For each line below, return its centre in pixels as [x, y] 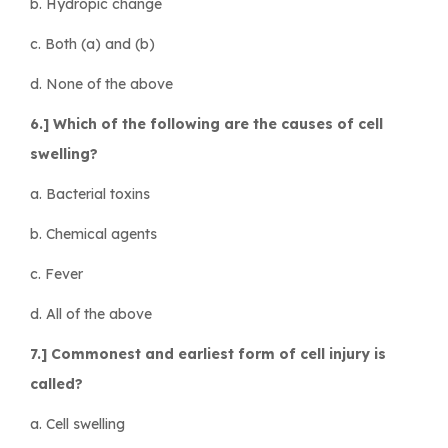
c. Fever [56, 273]
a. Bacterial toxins [90, 193]
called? [56, 383]
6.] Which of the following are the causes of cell [206, 123]
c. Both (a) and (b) [92, 43]
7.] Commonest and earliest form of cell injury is [208, 353]
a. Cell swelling [77, 423]
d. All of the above [91, 313]
